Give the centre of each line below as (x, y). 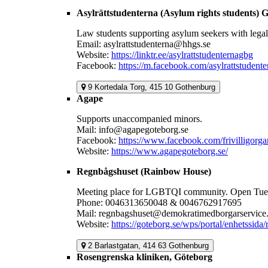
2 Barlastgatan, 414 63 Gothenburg (148, 246)
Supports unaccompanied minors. (139, 119)
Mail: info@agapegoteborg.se (133, 130)
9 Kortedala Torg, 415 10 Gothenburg (152, 87)
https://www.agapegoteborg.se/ (170, 151)
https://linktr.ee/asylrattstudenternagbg (182, 55)
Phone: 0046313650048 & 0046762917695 (159, 203)
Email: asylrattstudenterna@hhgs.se (144, 44)
